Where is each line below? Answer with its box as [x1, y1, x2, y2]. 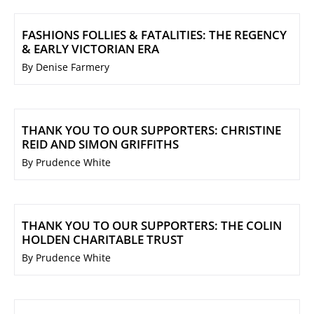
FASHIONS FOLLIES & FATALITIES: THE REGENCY [22, 27, 287, 43]
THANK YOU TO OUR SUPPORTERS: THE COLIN [22, 217, 282, 234]
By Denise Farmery [22, 60, 109, 74]
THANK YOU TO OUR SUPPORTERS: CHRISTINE [22, 122, 281, 139]
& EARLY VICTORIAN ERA [22, 41, 159, 57]
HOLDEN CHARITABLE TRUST [22, 231, 184, 248]
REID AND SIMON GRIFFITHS [22, 136, 179, 153]
